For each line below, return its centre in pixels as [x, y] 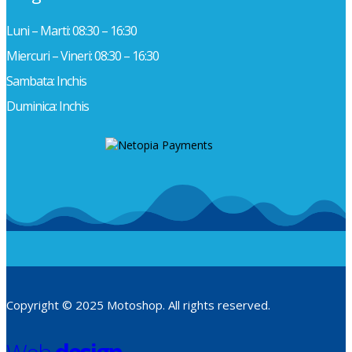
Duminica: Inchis [48, 106]
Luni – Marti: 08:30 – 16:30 [71, 31]
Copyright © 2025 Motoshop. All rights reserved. [138, 305]
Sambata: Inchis [46, 81]
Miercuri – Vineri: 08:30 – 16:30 [82, 56]
